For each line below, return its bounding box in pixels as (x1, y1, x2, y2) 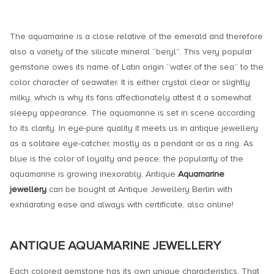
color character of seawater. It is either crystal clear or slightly (10, 76, 250, 87)
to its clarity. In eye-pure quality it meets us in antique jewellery (10, 122, 258, 133)
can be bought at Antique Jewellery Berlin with (46, 183, 232, 194)
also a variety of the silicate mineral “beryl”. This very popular (10, 46, 252, 57)
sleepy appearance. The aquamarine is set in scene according (10, 107, 255, 118)
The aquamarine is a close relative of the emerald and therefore (10, 31, 263, 42)
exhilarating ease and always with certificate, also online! (10, 199, 234, 210)
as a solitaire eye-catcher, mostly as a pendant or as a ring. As (10, 138, 253, 149)
